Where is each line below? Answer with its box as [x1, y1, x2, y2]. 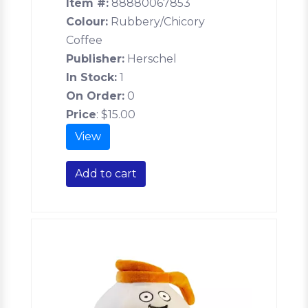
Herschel [124, 52, 177, 65]
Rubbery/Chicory [108, 14, 205, 28]
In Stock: [66, 70, 117, 84]
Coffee [66, 33, 102, 47]
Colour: [66, 14, 108, 28]
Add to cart [75, 166, 137, 180]
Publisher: [66, 52, 124, 65]
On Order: [66, 89, 124, 102]
